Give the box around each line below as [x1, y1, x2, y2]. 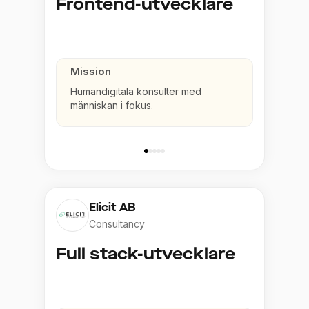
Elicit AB [89, 200, 136, 215]
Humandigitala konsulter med [70, 86, 201, 97]
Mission [70, 65, 111, 78]
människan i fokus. [70, 99, 153, 111]
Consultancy [89, 218, 145, 230]
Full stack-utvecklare [56, 243, 235, 265]
